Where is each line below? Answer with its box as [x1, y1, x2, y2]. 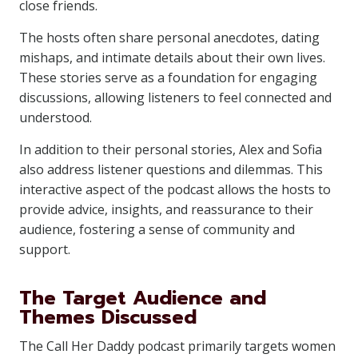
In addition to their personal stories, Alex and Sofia [19, 141, 322, 158]
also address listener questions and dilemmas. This [19, 161, 323, 178]
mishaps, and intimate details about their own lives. [19, 49, 325, 66]
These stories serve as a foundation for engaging [19, 69, 317, 86]
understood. [19, 109, 92, 126]
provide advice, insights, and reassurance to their [19, 201, 313, 218]
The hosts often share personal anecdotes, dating [19, 29, 320, 46]
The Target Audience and [19, 284, 266, 312]
